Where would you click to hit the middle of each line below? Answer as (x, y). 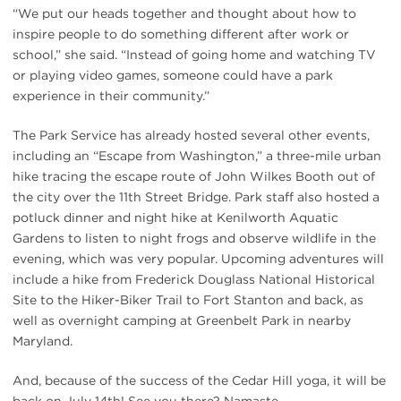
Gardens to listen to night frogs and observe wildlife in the (194, 238)
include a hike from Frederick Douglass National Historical (194, 279)
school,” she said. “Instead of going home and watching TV (194, 54)
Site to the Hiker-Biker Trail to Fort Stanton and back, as (188, 299)
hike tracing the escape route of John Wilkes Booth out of (194, 176)
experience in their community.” (111, 95)
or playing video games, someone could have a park (173, 75)
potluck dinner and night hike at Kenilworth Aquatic (175, 217)
